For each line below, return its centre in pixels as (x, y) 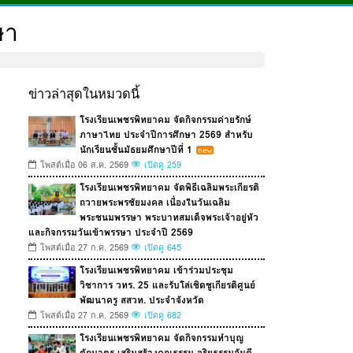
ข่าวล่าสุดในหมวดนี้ (84, 94)
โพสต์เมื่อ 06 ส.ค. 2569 (84, 165)
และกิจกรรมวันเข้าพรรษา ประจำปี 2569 (111, 232)
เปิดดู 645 (163, 248)
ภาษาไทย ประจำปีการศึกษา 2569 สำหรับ (166, 135)
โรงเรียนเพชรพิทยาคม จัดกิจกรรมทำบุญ (162, 338)
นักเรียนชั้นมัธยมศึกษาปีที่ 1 (136, 150)
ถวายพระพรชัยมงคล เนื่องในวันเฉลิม (155, 203)
